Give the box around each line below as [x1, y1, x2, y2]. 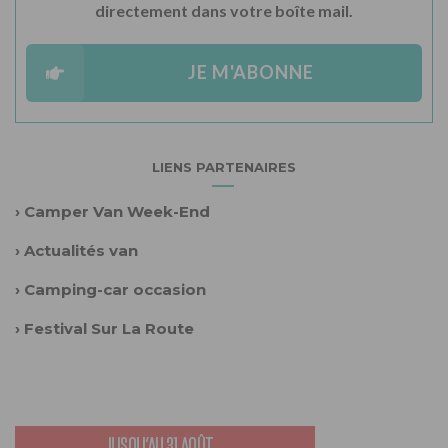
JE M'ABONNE [187, 61, 314, 84]
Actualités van [24, 240, 138, 260]
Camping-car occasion [24, 279, 206, 299]
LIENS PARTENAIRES [152, 158, 296, 175]
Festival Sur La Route [24, 318, 194, 338]
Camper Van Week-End [24, 201, 210, 221]
